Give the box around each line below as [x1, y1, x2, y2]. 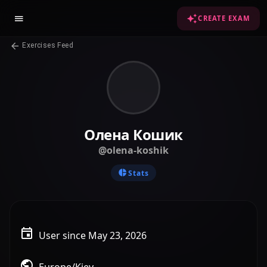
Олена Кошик [84, 125, 183, 144]
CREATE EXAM [198, 14, 250, 23]
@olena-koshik [98, 144, 169, 157]
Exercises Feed [20, 41, 73, 49]
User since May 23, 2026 [39, 228, 147, 242]
